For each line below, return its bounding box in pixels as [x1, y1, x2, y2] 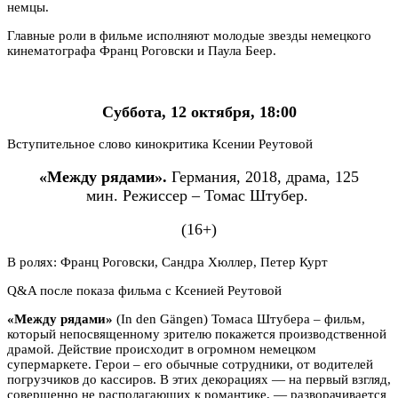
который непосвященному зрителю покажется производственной [7, 326, 386, 341]
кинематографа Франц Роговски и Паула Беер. [7, 44, 280, 58]
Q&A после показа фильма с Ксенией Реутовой [7, 283, 282, 298]
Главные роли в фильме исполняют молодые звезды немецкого [7, 28, 371, 43]
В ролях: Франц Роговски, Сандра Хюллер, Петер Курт [7, 254, 328, 269]
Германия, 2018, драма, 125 [171, 167, 359, 186]
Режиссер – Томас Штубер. [122, 186, 313, 204]
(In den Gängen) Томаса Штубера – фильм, [113, 311, 365, 326]
